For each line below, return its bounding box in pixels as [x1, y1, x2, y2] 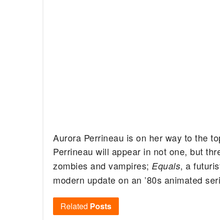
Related [60, 200, 88, 212]
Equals [149, 159, 181, 172]
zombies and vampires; [53, 159, 149, 172]
